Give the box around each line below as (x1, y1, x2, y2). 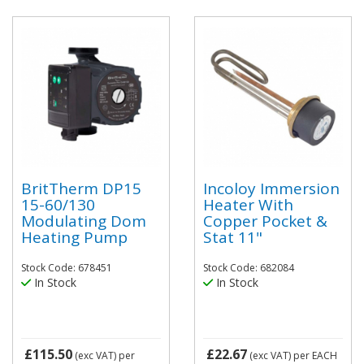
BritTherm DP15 (21, 177, 141, 199)
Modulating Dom (21, 210, 146, 232)
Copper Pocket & (203, 210, 327, 232)
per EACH (293, 349, 337, 362)
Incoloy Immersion (203, 177, 340, 199)
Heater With (203, 193, 293, 215)
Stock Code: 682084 (203, 261, 294, 275)
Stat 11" (203, 226, 262, 248)
